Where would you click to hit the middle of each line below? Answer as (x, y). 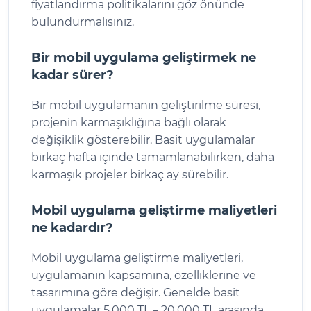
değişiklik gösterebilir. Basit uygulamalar (143, 140)
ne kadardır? (72, 227)
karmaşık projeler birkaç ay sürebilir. (130, 174)
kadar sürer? (73, 75)
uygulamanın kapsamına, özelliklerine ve (144, 275)
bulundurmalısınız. (83, 22)
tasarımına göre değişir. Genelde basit (136, 292)
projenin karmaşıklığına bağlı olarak (129, 122)
